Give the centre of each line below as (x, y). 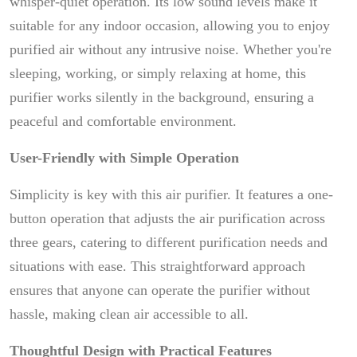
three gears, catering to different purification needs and (169, 242)
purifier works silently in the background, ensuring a (162, 97)
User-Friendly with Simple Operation (124, 158)
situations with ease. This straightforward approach (157, 266)
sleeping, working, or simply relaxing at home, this (158, 73)
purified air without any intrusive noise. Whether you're (171, 49)
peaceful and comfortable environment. (123, 121)
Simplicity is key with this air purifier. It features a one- (171, 194)
